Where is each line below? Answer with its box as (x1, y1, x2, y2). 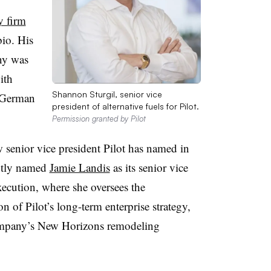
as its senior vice (109, 159, 188, 175)
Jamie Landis (49, 159, 110, 175)
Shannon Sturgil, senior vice (51, 88, 162, 99)
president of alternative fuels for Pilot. (51, 100, 199, 111)
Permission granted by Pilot (51, 113, 146, 123)
